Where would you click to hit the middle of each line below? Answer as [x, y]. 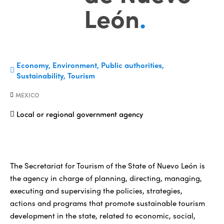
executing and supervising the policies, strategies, [96, 190]
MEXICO [27, 95]
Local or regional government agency [80, 114]
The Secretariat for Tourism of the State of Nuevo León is [107, 165]
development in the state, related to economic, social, [103, 215]
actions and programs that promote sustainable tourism [107, 203]
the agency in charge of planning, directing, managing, [106, 178]
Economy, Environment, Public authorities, [90, 65]
